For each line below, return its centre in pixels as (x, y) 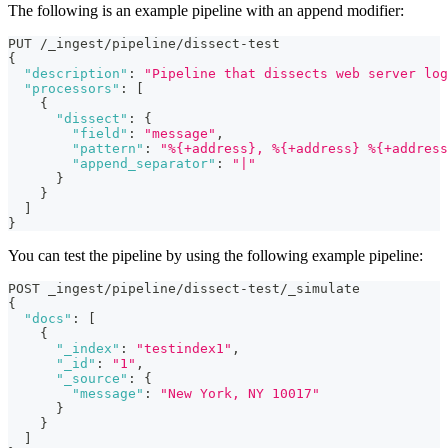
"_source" (92, 379)
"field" (100, 134)
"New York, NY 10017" (240, 394)
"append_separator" (144, 164)
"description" (76, 74)
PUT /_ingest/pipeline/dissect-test (144, 44)
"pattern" (108, 149)
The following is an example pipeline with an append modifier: (206, 11)
